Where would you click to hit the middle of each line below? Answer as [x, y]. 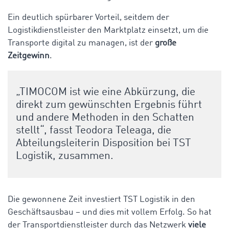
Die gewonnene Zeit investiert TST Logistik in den [101, 199]
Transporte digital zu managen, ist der [81, 43]
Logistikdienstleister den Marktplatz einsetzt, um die [108, 30]
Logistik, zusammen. [65, 156]
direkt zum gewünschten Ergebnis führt [109, 105]
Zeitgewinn [29, 56]
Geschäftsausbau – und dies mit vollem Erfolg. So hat [110, 212]
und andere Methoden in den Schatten [105, 118]
